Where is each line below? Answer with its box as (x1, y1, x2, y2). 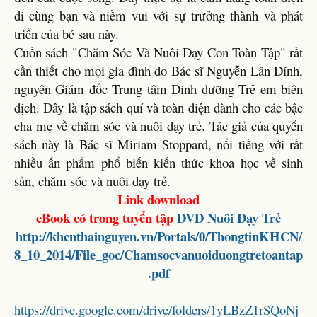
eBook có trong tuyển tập (36, 208, 177, 227)
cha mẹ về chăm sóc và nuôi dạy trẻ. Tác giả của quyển (14, 117, 303, 134)
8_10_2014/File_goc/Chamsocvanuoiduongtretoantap (14, 245, 303, 264)
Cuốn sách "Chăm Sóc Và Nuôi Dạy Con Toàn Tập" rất (14, 43, 303, 61)
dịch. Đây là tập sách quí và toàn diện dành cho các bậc (14, 98, 303, 116)
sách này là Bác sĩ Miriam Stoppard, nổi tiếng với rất (14, 135, 303, 153)
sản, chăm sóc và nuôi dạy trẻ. (14, 172, 171, 190)
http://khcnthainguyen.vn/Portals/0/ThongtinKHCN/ (15, 226, 302, 246)
